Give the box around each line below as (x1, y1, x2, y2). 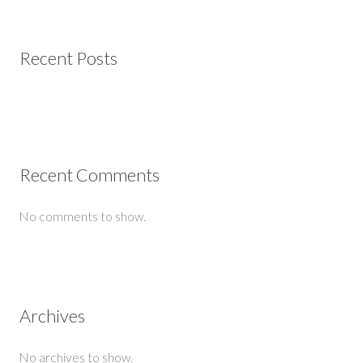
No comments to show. (19, 208, 146, 224)
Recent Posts (19, 47, 117, 69)
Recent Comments (19, 163, 160, 186)
